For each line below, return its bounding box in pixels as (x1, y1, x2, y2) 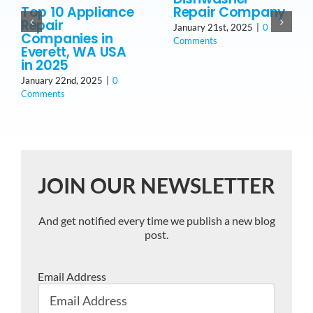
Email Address (38, 270, 106, 284)
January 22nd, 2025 (21, 75, 103, 87)
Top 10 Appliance (21, 3, 134, 22)
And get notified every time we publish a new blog (38, 214, 275, 228)
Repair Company (173, 3, 286, 22)
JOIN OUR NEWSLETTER (38, 173, 275, 198)
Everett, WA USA (21, 43, 126, 62)
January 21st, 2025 (173, 22, 253, 34)
